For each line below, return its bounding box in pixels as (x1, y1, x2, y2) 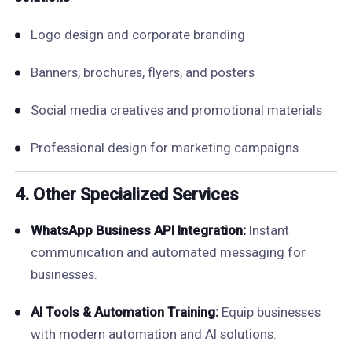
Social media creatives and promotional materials (30, 102, 322, 118)
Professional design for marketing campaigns (30, 140, 299, 156)
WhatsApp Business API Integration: (30, 222, 246, 238)
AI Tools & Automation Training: (30, 304, 218, 320)
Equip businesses (218, 304, 321, 320)
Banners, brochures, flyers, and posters (30, 64, 255, 80)
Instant (245, 222, 289, 238)
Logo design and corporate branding (30, 27, 245, 42)
